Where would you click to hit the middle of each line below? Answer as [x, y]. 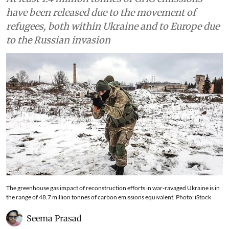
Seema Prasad [54, 218]
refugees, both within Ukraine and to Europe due [113, 26]
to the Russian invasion [58, 40]
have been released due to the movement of [101, 13]
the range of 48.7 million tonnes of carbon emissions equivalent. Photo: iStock [109, 197]
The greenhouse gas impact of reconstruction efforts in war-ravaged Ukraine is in [113, 188]
